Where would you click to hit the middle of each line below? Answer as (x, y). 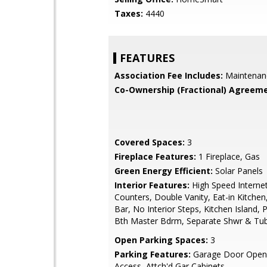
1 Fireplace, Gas (228, 156)
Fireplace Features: (155, 156)
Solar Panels (238, 171)
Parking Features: (153, 254)
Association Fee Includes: (169, 75)
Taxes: (129, 13)
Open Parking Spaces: (161, 240)
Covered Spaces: (150, 142)
